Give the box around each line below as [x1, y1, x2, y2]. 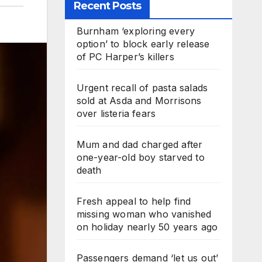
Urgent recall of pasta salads [76, 82, 208, 94]
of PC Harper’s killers [76, 51, 174, 63]
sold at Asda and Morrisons [76, 95, 202, 106]
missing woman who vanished [76, 208, 212, 220]
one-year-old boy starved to [76, 151, 205, 163]
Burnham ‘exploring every [76, 25, 195, 37]
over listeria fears [76, 108, 156, 119]
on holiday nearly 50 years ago [76, 221, 218, 233]
